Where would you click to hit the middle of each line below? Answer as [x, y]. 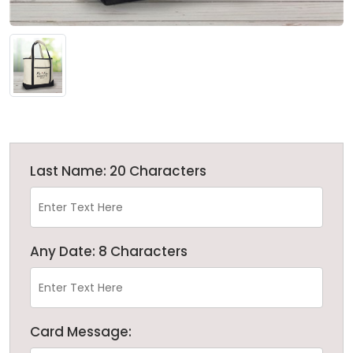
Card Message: [81, 331]
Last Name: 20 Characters [118, 171]
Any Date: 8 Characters [109, 251]
